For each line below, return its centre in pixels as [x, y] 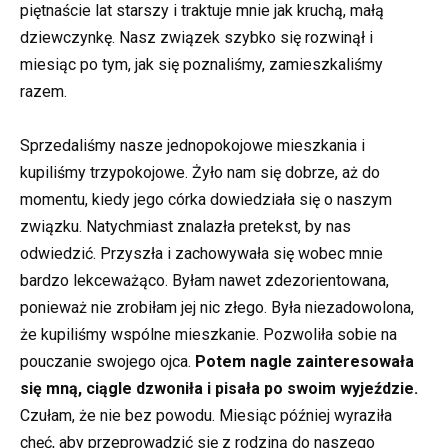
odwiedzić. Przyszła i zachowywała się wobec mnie [201, 254]
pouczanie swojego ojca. [107, 362]
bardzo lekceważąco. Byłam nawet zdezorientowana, [204, 281]
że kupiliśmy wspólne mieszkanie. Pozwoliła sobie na [208, 335]
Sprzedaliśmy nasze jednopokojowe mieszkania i [192, 146]
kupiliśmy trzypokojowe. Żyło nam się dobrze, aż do [200, 173]
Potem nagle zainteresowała [304, 362]
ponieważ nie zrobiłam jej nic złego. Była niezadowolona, [217, 308]
